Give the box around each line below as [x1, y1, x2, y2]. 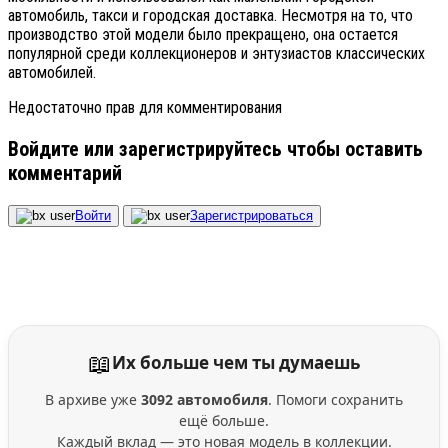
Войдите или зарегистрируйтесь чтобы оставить [8, 136, 423, 161]
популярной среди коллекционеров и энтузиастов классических [8, 43, 425, 63]
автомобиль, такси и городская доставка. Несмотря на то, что [8, 5, 413, 25]
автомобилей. [8, 62, 96, 82]
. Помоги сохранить [268, 389, 403, 409]
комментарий [8, 160, 122, 185]
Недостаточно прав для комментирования [8, 97, 282, 117]
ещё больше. [179, 410, 269, 430]
